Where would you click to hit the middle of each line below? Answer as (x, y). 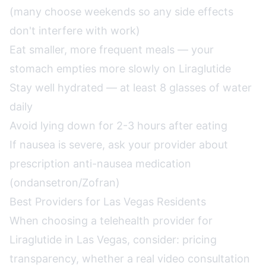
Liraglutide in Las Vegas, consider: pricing (113, 240)
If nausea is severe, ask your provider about (119, 145)
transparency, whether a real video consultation (130, 259)
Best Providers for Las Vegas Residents (108, 202)
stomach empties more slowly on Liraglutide (120, 69)
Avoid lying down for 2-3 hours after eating (118, 126)
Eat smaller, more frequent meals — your (112, 50)
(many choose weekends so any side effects (121, 12)
